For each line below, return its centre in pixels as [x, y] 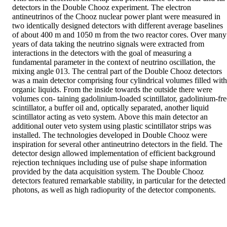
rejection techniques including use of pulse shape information [109, 163]
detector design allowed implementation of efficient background [114, 154]
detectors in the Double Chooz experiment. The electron [102, 8]
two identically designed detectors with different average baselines [118, 26]
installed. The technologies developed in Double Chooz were [110, 135]
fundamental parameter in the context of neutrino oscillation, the [114, 62]
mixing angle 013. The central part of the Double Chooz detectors [117, 71]
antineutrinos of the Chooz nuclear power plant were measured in [116, 17]
